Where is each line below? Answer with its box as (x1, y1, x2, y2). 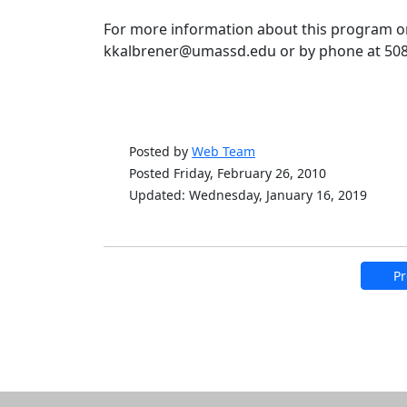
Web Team (192, 143, 255, 160)
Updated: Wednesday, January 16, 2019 (129, 186, 367, 203)
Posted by (129, 143, 192, 160)
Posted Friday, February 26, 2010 (129, 164, 326, 182)
